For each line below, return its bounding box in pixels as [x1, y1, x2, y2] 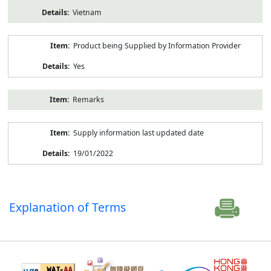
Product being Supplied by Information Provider [73, 40, 241, 51]
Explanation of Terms [9, 198, 126, 215]
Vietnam [72, 7, 102, 18]
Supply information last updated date [73, 127, 204, 138]
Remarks [72, 94, 104, 105]
